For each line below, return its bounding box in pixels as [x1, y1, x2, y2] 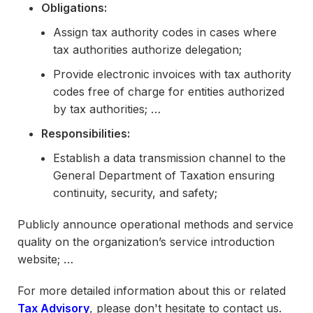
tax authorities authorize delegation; [53, 43, 242, 57]
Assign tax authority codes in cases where [53, 25, 277, 39]
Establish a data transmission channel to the [53, 151, 286, 165]
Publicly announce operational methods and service [17, 217, 293, 231]
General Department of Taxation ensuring [53, 168, 275, 182]
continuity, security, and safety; [53, 186, 217, 200]
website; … [17, 252, 73, 266]
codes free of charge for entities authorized [53, 85, 284, 99]
